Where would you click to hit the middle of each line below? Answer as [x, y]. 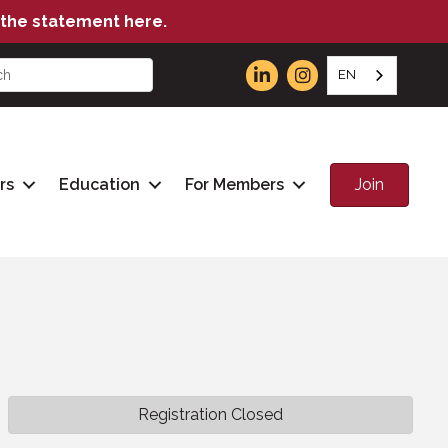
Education [100, 184]
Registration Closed [211, 414]
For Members [235, 184]
